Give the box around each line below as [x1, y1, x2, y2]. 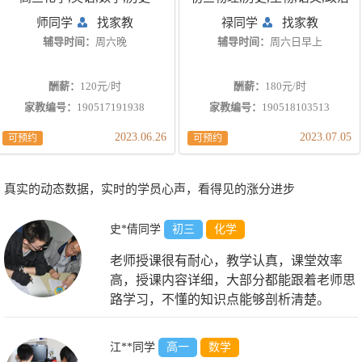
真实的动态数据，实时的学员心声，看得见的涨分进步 [4, 183, 295, 196]
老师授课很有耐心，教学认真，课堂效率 [110, 254, 343, 268]
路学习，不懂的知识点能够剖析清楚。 [110, 293, 330, 307]
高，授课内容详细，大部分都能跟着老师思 [110, 273, 356, 288]
